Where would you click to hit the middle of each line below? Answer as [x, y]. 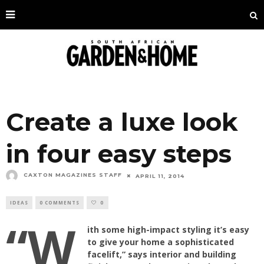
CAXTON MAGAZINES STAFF [73, 175]
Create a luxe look [122, 122]
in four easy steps [119, 154]
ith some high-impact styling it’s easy [168, 230]
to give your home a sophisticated [161, 242]
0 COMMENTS [60, 202]
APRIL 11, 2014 [160, 176]
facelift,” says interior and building [162, 254]
